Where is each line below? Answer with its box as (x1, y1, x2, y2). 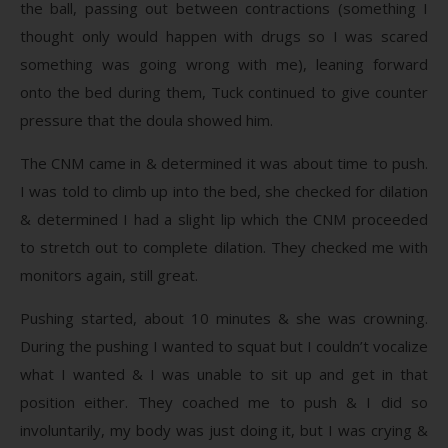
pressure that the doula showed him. (20, 109, 273, 130)
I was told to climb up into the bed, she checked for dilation (20, 180, 428, 201)
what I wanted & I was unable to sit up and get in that (20, 363, 428, 384)
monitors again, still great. (20, 264, 198, 285)
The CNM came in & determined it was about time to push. (20, 152, 428, 173)
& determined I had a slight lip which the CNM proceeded (20, 208, 428, 229)
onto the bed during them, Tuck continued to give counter (20, 81, 428, 102)
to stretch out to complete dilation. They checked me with (20, 236, 428, 257)
